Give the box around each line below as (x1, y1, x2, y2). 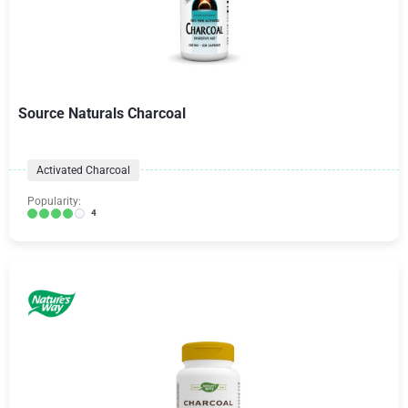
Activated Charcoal (36, 164, 130, 177)
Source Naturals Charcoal (18, 105, 186, 122)
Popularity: (27, 195, 81, 208)
